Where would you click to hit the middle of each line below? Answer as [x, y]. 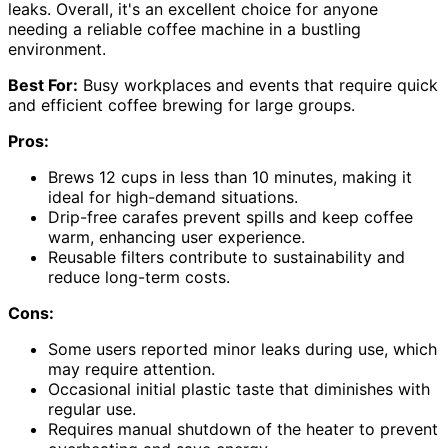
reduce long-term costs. [139, 277]
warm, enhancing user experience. [176, 237]
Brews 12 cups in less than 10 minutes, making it [230, 177]
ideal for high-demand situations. [173, 197]
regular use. [92, 409]
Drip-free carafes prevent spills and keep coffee [230, 217]
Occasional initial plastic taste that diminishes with [239, 389]
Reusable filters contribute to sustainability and [226, 257]
